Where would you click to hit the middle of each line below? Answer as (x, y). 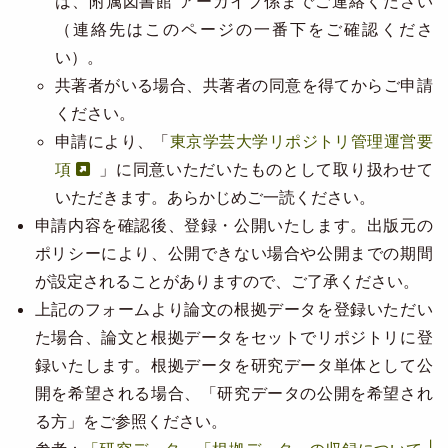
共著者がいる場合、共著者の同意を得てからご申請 (243, 85)
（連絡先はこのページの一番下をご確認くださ (243, 29)
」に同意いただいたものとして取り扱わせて (265, 169)
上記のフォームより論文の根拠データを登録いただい (233, 309)
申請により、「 (112, 141)
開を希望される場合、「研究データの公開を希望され (233, 393)
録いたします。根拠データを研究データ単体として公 (233, 365)
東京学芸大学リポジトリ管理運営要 (301, 141)
